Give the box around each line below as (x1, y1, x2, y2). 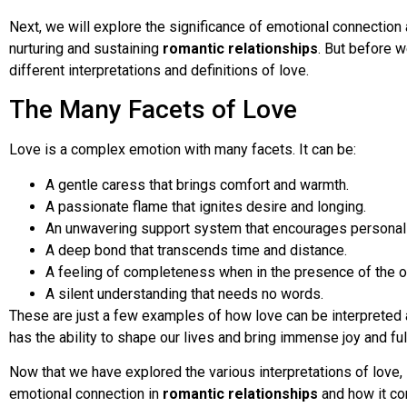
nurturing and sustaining (9, 39, 163, 57)
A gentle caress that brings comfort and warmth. (45, 175, 349, 194)
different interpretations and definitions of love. (9, 61, 309, 79)
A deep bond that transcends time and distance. (45, 241, 347, 259)
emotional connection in (9, 385, 163, 403)
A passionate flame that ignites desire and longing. (45, 197, 366, 215)
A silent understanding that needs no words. (45, 284, 323, 303)
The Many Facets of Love (9, 94, 297, 125)
